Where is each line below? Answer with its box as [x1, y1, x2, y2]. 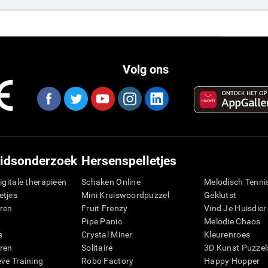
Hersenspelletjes [81, 154, 176, 169]
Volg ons [123, 63, 169, 77]
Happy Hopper [204, 256, 260, 266]
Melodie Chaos [204, 217, 261, 227]
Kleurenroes [204, 230, 251, 240]
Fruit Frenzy [81, 203, 128, 214]
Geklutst [204, 190, 237, 200]
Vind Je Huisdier [204, 203, 267, 214]
